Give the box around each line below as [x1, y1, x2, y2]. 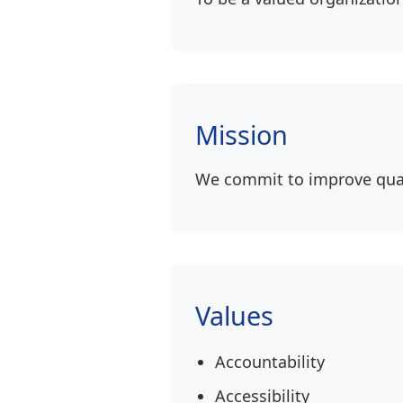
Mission [195, 116, 288, 152]
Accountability [214, 350, 325, 372]
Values [195, 297, 273, 333]
